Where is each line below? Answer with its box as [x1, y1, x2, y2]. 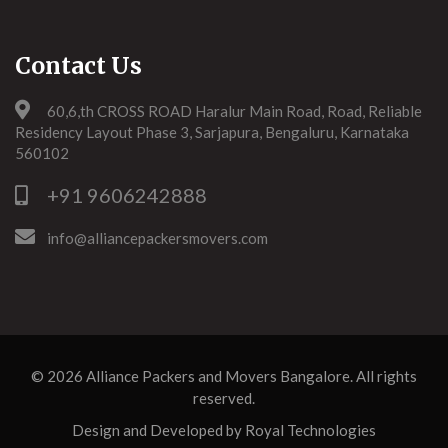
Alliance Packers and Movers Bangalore [86, 367, 350, 385]
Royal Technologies [245, 421, 376, 439]
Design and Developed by [72, 421, 245, 439]
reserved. [193, 389, 255, 407]
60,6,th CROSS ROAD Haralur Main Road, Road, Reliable [47, 102, 422, 120]
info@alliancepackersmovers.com [47, 229, 268, 247]
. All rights [350, 367, 417, 385]
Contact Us [15, 51, 142, 80]
